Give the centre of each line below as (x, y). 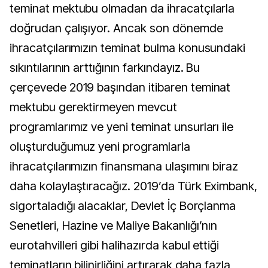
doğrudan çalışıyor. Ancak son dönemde (116, 28)
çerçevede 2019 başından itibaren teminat (120, 88)
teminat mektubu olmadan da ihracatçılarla (122, 9)
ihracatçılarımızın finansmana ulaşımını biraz (124, 167)
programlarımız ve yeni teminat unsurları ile (122, 127)
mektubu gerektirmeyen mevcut (93, 107)
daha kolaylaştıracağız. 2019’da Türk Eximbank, (134, 186)
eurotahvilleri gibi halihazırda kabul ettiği (115, 246)
